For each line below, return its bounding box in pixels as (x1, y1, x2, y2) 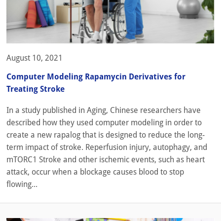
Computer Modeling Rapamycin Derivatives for (6, 72, 185, 81)
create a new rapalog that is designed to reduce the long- (6, 130, 205, 140)
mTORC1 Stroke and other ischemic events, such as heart (6, 154, 205, 164)
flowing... (6, 179, 37, 189)
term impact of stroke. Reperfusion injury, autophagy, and (6, 142, 207, 152)
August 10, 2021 (6, 53, 63, 63)
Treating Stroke (6, 84, 65, 94)
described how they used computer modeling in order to (6, 117, 202, 127)
